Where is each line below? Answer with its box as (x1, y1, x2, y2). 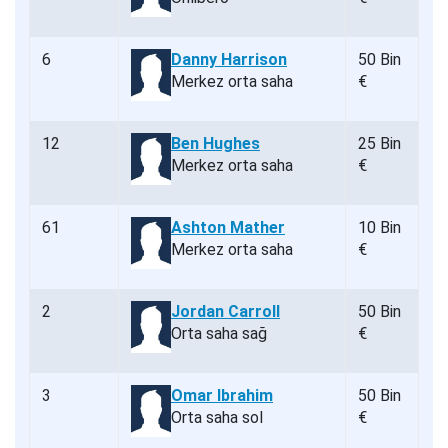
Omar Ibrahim (171, 386, 273, 406)
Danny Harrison (171, 50, 287, 70)
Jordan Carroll (171, 302, 280, 322)
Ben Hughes (171, 134, 260, 154)
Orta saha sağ (171, 324, 267, 344)
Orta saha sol (171, 408, 263, 428)
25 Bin (358, 134, 401, 154)
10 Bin (358, 218, 401, 238)
